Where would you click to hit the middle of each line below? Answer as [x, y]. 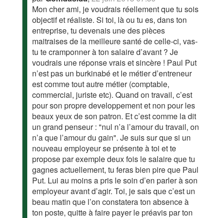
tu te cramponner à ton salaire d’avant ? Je [105, 52]
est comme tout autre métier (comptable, [101, 84]
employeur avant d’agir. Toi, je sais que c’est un [114, 191]
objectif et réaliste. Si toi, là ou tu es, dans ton [110, 19]
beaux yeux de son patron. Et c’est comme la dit [114, 116]
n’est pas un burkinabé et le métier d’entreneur [112, 73]
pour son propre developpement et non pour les [114, 105]
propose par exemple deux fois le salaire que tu [114, 159]
